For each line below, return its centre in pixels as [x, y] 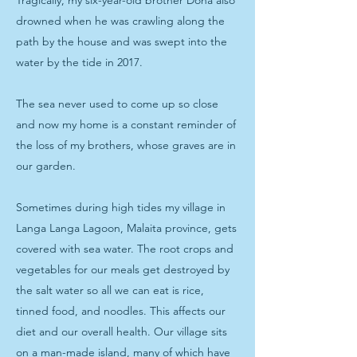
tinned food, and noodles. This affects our [121, 311]
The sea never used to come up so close [117, 104]
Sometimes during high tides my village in [121, 207]
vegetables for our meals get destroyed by [123, 269]
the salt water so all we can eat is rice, [110, 290]
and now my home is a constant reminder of [126, 124]
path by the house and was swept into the [122, 41]
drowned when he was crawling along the [120, 21]
